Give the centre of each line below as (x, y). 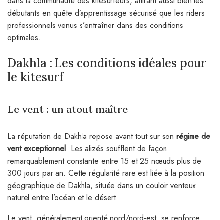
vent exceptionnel (37, 148)
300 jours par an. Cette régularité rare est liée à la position (106, 173)
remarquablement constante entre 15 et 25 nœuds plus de (104, 161)
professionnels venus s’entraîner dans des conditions (95, 25)
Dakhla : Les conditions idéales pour (107, 63)
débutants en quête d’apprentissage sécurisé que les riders (106, 13)
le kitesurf (36, 77)
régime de (193, 136)
